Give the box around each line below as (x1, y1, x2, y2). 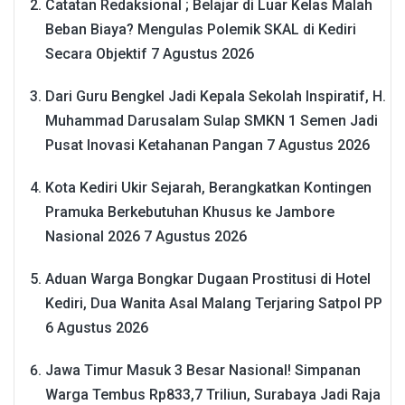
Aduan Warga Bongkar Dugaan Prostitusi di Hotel (45, 270, 371, 288)
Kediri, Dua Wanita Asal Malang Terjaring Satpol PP (45, 295, 382, 313)
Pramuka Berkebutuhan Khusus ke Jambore (45, 203, 334, 221)
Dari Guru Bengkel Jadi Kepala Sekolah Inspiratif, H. (45, 88, 386, 106)
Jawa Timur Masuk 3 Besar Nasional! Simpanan (45, 362, 361, 380)
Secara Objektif (45, 45, 147, 63)
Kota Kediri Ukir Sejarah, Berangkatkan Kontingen (45, 179, 372, 197)
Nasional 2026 (45, 228, 140, 246)
